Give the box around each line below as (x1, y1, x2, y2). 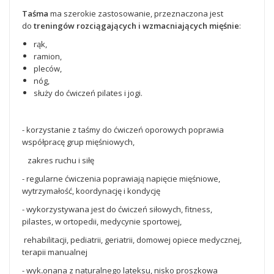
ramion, (34, 51, 62, 62)
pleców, (34, 63, 62, 74)
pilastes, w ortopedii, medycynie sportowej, (22, 216, 182, 227)
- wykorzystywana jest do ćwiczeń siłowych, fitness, (22, 204, 212, 215)
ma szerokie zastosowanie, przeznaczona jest (50, 8, 223, 19)
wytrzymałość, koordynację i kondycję (22, 185, 160, 196)
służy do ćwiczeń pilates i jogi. (34, 87, 144, 98)
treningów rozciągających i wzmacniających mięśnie (32, 20, 239, 31)
